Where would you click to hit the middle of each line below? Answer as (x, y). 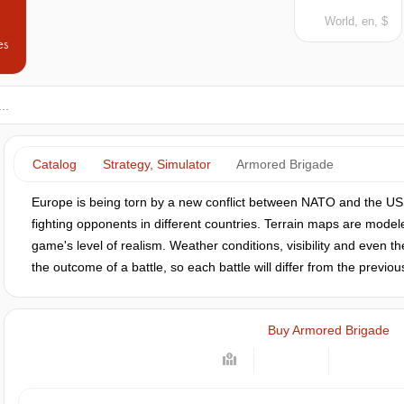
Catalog (55, 164)
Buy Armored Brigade (329, 330)
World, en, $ (356, 21)
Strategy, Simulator (157, 164)
